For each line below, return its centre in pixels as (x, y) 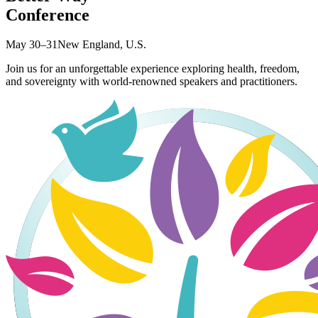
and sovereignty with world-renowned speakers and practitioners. (152, 82)
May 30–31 (32, 45)
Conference (48, 15)
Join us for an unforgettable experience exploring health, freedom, (153, 69)
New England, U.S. (102, 45)
